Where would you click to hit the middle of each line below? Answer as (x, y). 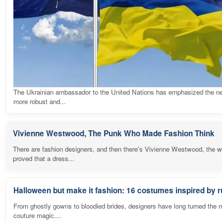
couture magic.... (38, 215)
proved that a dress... (44, 158)
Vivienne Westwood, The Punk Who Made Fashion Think (114, 133)
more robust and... (40, 101)
